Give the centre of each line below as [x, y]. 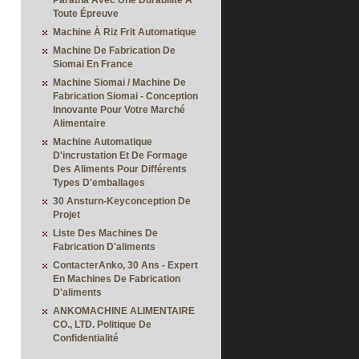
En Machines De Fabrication [117, 279]
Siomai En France [93, 64]
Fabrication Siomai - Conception [125, 96]
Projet [67, 215]
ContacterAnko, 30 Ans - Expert [125, 265]
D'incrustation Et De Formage [120, 155]
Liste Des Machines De [105, 233]
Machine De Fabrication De [114, 50]
